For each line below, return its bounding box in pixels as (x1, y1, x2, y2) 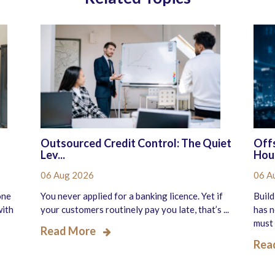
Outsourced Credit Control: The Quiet (41, 136, 231, 150)
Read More (41, 224, 96, 238)
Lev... (41, 148, 65, 162)
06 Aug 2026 (41, 169, 94, 181)
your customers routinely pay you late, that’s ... (41, 204, 229, 215)
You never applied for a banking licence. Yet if (41, 190, 223, 202)
